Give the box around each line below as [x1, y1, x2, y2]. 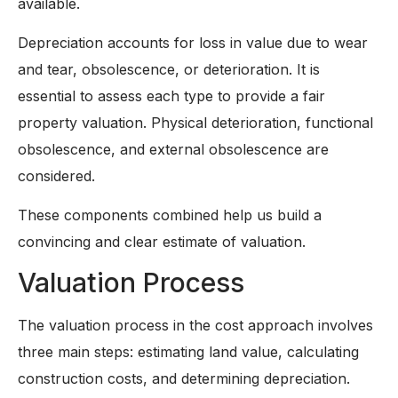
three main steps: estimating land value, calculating [18, 342, 359, 361]
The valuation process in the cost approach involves [18, 315, 373, 334]
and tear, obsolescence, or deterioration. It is [18, 60, 320, 79]
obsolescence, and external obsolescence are [18, 140, 329, 159]
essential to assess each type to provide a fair [18, 87, 325, 106]
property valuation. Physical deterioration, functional [18, 114, 373, 132]
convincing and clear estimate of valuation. [18, 233, 306, 251]
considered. [18, 167, 95, 186]
